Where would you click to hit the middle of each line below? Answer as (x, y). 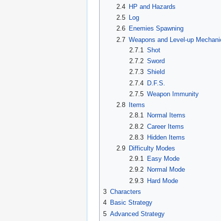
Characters (126, 192)
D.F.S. (156, 83)
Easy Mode (164, 159)
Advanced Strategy (137, 214)
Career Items (166, 126)
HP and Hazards (152, 6)
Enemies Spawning (156, 29)
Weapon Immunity (173, 94)
